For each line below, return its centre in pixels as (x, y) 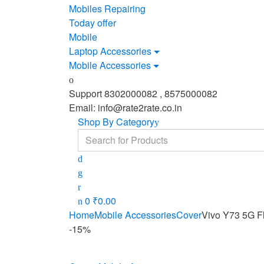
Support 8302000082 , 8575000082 (143, 93)
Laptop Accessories (110, 51)
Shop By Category (116, 121)
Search (92, 135)
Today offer (93, 22)
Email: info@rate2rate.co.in (126, 107)
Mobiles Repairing (107, 8)
